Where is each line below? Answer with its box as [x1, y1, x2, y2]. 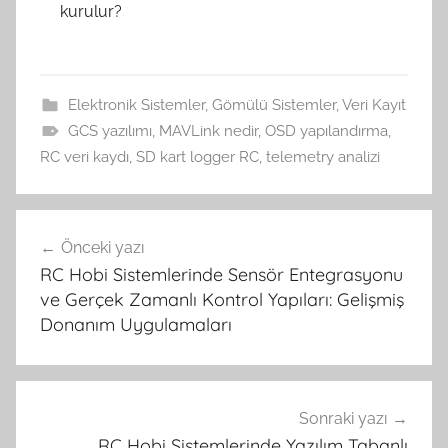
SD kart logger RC [136, 147, 259, 166]
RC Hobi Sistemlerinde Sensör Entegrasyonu [40, 262, 403, 286]
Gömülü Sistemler [211, 95, 336, 114]
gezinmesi [15, 247, 143, 278]
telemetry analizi [266, 147, 380, 166]
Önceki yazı [61, 237, 144, 257]
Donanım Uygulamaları [40, 312, 232, 336]
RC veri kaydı [40, 147, 129, 166]
